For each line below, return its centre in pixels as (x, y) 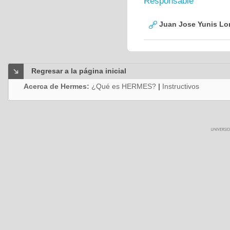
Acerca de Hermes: (57, 86)
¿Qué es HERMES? (124, 86)
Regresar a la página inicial (79, 71)
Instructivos (181, 86)
